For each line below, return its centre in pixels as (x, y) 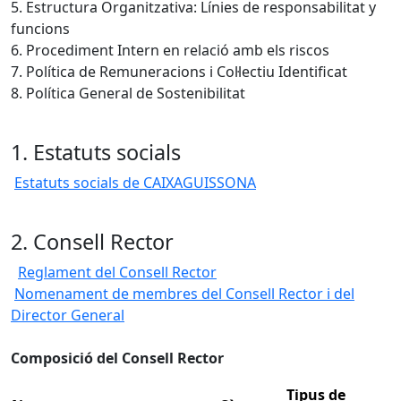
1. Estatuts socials (96, 152)
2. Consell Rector (92, 241)
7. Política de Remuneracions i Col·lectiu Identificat (179, 71)
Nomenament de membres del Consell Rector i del (184, 293)
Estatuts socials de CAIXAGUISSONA (135, 182)
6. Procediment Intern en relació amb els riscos (170, 50)
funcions (40, 28)
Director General (68, 315)
